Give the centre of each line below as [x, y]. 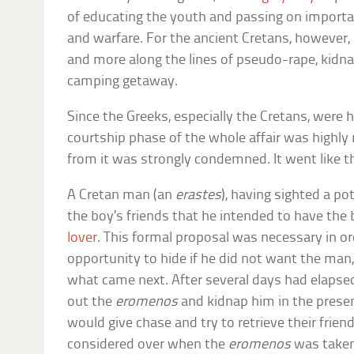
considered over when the [148, 345]
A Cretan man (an [122, 195]
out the [92, 302]
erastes [199, 195]
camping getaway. [123, 81]
